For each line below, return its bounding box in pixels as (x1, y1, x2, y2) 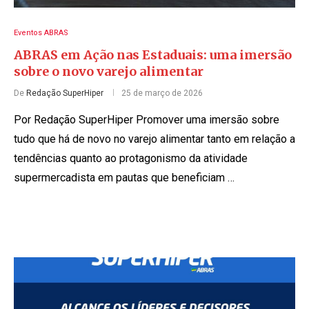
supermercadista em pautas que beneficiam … (14, 170, 235, 184)
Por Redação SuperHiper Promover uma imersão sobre (14, 112, 279, 126)
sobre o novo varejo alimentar (14, 63, 203, 79)
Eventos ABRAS (14, 28, 68, 37)
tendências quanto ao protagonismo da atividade (14, 151, 248, 165)
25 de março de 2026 (121, 88, 203, 98)
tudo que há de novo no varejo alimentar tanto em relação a (14, 132, 295, 146)
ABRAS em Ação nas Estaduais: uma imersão (14, 46, 292, 63)
